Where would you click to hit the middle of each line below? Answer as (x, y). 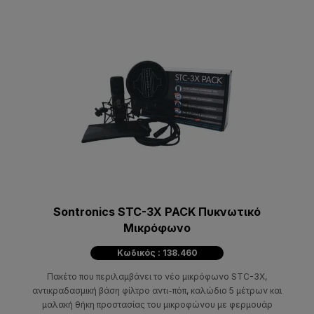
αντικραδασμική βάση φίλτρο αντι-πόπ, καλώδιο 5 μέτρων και (157, 290)
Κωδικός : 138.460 (157, 252)
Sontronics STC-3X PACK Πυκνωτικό (157, 211)
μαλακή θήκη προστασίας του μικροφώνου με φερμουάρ (157, 304)
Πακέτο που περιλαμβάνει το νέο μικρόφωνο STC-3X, (157, 276)
